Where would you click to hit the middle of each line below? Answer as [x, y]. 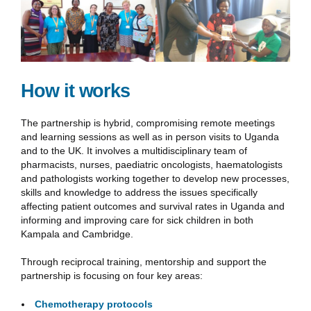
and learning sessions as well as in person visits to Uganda [150, 136]
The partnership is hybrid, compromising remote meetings [148, 123]
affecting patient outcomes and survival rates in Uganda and [153, 206]
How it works [76, 91]
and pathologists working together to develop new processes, [155, 178]
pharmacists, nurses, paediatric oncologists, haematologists [152, 164]
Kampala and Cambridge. [78, 234]
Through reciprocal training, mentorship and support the [144, 262]
